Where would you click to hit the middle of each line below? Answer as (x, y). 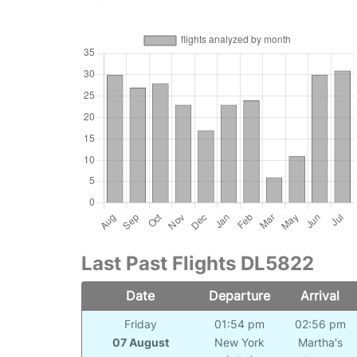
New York (240, 343)
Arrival (320, 296)
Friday (141, 324)
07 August (141, 343)
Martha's (321, 343)
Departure (239, 296)
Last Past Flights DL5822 (198, 264)
